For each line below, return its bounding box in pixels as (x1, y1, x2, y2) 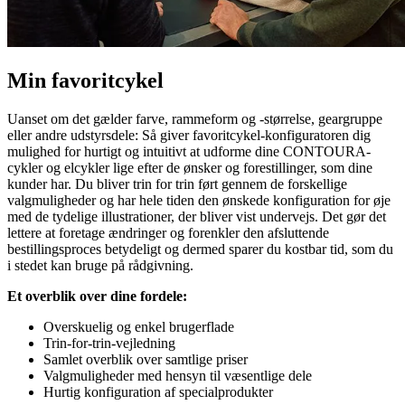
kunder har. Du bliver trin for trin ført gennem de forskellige (7, 175, 347, 192)
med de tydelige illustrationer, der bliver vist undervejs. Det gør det (7, 208, 386, 224)
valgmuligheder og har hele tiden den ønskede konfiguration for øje (7, 192, 391, 208)
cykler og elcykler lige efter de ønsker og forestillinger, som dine (7, 159, 372, 175)
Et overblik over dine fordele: (7, 287, 187, 304)
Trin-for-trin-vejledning (43, 334, 175, 351)
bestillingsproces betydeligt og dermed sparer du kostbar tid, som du (7, 240, 393, 257)
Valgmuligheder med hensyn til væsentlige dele (43, 367, 312, 383)
